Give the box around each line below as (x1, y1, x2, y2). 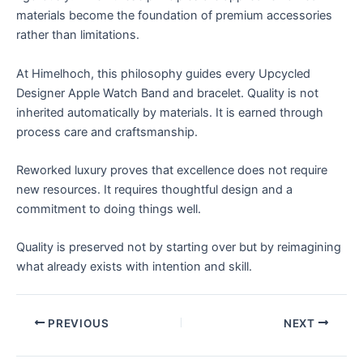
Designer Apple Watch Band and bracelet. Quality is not (16, 85, 318, 100)
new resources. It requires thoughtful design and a (16, 182, 293, 198)
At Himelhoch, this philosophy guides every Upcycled (16, 66, 310, 81)
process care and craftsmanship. (16, 124, 198, 139)
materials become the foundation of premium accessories (16, 8, 332, 23)
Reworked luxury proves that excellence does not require (16, 163, 327, 178)
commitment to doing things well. (16, 202, 201, 217)
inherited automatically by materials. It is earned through (16, 105, 323, 120)
